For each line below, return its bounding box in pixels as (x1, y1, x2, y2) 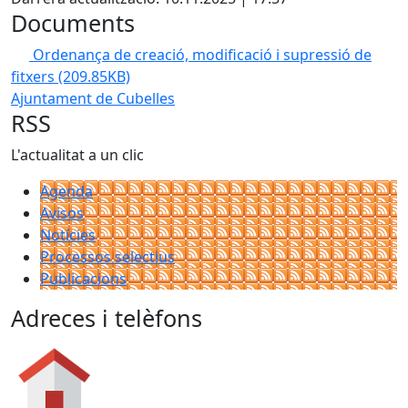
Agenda (40, 181, 93, 201)
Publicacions (40, 269, 127, 289)
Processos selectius (40, 247, 175, 267)
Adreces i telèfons (11, 302, 202, 333)
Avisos (40, 203, 84, 223)
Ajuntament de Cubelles (11, 88, 175, 108)
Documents (11, 7, 135, 38)
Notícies (40, 225, 96, 245)
